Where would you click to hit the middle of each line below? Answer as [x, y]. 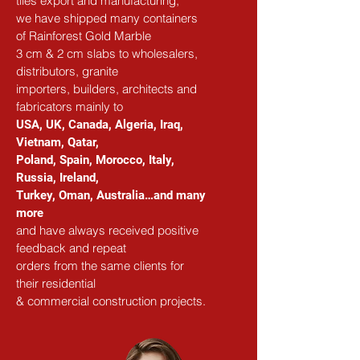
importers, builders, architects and [108, 88]
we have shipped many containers [108, 18]
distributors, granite [67, 71]
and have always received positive [109, 230]
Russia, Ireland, [57, 177]
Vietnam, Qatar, [57, 142]
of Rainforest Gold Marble [84, 35]
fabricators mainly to [70, 106]
